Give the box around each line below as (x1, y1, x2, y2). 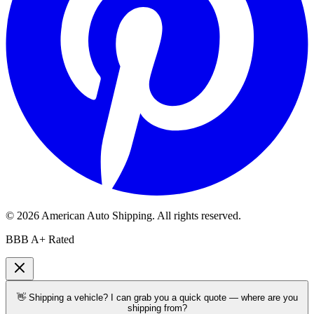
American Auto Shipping (41, 210, 152, 222)
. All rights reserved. (152, 210, 241, 222)
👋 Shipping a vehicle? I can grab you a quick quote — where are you (16, 292, 298, 303)
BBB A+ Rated (6, 233, 74, 246)
